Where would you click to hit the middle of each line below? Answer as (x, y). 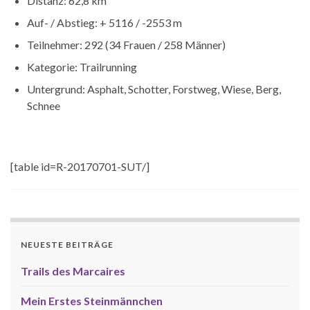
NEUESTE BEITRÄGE (67, 244)
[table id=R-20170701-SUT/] (80, 166)
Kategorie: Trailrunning (82, 66)
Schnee (44, 105)
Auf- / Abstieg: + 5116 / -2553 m (104, 22)
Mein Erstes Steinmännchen (92, 300)
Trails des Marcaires (73, 271)
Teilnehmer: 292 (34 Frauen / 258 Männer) (126, 44)
